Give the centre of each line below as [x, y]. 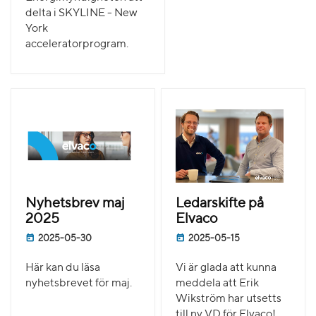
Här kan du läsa [63, 268]
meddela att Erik [218, 284]
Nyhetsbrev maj [75, 204]
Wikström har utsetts [229, 299]
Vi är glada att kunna [226, 268]
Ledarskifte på [220, 204]
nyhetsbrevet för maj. [79, 284]
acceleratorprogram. [77, 45]
